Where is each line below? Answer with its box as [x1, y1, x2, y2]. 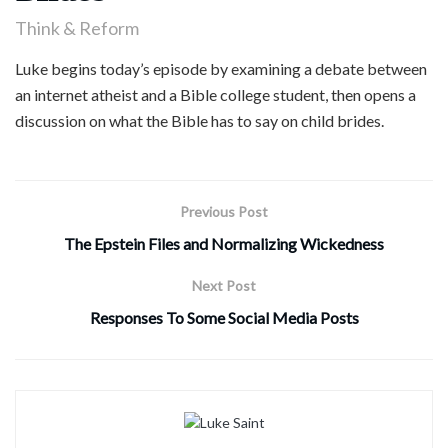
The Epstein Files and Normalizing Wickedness [64, 233, 384, 253]
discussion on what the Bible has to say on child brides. [15, 110, 384, 130]
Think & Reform [15, 16, 139, 39]
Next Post [192, 276, 256, 294]
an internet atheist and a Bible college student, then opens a [15, 84, 416, 104]
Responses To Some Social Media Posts [89, 307, 359, 327]
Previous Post [180, 202, 268, 220]
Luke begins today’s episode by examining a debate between [15, 58, 427, 78]
